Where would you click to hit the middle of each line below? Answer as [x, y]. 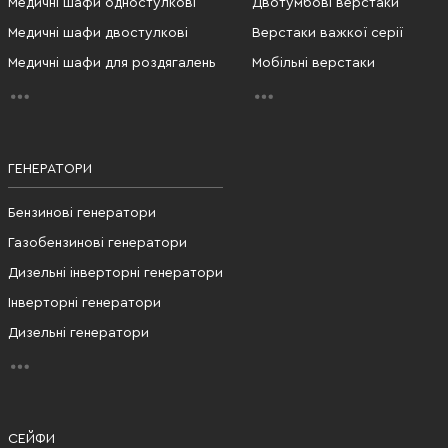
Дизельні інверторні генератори [115, 272]
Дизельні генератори [78, 332]
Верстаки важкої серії [327, 32]
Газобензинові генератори [97, 242]
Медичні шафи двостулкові [98, 32]
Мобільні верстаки [313, 62]
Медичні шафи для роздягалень [112, 62]
